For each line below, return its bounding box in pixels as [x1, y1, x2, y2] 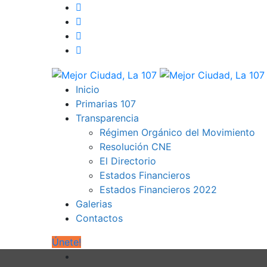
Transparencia [76, 111, 139, 124]
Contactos [76, 212, 123, 224]
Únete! [52, 235, 81, 248]
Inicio [76, 83, 100, 95]
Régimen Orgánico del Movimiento [100, 126, 255, 138]
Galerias [76, 197, 112, 210]
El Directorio [100, 154, 156, 167]
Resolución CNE [100, 140, 172, 153]
